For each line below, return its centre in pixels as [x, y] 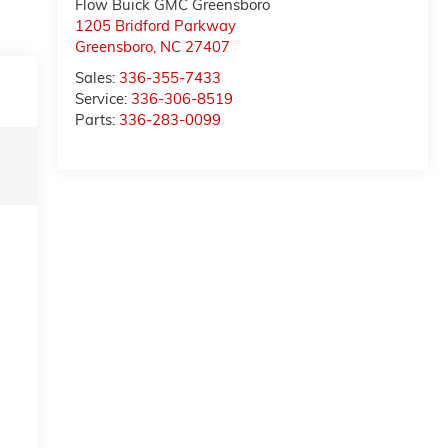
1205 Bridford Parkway [156, 26]
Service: [103, 99]
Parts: [97, 120]
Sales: [97, 78]
